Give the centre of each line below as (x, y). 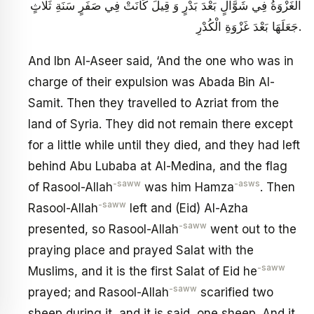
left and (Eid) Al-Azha (187, 209)
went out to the (252, 230)
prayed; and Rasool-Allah (98, 293)
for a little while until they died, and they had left (164, 145)
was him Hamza (187, 187)
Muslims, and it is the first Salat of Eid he (143, 272)
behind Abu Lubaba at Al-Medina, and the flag (158, 166)
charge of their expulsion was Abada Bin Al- (151, 82)
